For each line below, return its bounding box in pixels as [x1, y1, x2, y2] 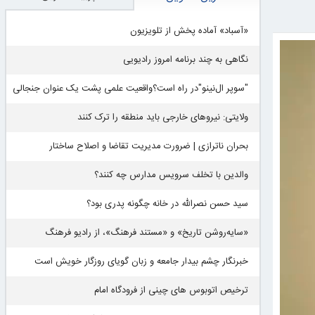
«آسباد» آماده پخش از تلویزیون [130, 23, 249, 39]
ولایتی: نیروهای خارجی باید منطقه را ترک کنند [77, 110, 249, 126]
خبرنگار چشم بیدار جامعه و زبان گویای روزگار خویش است [34, 254, 249, 270]
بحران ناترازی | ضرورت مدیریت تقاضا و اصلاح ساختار [49, 139, 249, 155]
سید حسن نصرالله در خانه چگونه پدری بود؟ [86, 196, 249, 212]
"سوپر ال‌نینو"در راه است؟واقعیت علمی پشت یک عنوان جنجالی [13, 81, 249, 97]
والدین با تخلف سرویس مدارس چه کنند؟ [94, 167, 249, 184]
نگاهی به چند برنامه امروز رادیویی [123, 52, 249, 68]
